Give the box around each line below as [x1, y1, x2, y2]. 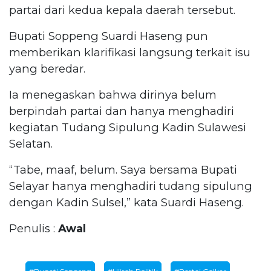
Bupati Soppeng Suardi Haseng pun [9, 28, 208, 43]
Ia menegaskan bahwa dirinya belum [9, 87, 217, 102]
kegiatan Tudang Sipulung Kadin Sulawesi [9, 120, 246, 134]
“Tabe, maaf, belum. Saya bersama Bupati [9, 162, 237, 177]
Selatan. [9, 136, 53, 151]
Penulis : [9, 221, 58, 235]
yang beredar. [9, 61, 85, 76]
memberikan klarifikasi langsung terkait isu [9, 45, 250, 59]
